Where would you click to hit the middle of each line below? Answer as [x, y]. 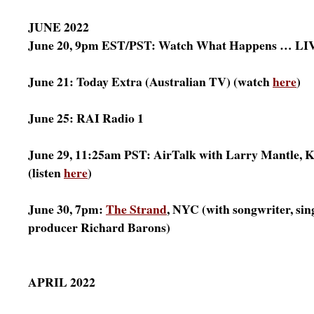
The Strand [136, 209]
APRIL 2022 [62, 282]
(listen [46, 172]
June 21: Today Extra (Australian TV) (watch [150, 81]
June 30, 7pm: [67, 209]
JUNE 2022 [59, 27]
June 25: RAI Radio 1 [86, 118]
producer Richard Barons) [99, 227]
